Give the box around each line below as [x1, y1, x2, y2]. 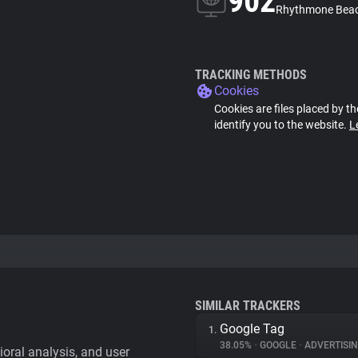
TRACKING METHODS [195, 67, 307, 82]
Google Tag [220, 321, 284, 336]
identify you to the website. [214, 118, 349, 131]
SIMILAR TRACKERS [195, 298, 300, 313]
